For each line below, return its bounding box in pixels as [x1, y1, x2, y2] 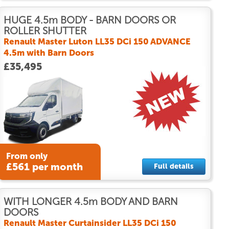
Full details [153, 162, 194, 171]
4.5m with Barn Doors [3, 47, 94, 58]
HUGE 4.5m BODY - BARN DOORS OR [3, 14, 176, 26]
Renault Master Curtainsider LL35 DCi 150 [3, 217, 176, 228]
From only [6, 151, 48, 162]
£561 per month [6, 161, 83, 173]
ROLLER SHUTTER [3, 25, 86, 37]
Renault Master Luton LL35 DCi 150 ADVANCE [3, 36, 191, 47]
